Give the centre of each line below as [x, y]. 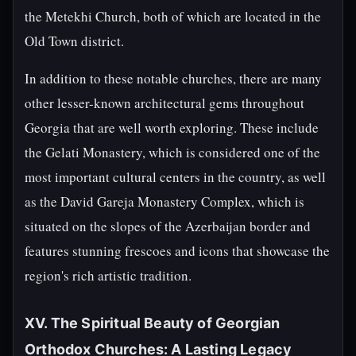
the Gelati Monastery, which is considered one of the [172, 152]
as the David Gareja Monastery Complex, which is [164, 201]
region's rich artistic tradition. [108, 275]
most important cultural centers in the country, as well [175, 177]
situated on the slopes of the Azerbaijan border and [168, 226]
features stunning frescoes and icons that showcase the [177, 251]
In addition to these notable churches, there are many [173, 78]
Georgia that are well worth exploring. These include [172, 128]
